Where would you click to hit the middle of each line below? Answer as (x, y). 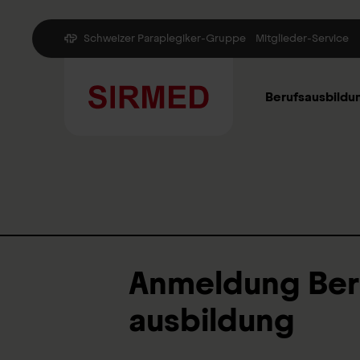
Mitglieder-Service (302, 38)
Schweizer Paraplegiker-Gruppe (165, 38)
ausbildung (212, 320)
